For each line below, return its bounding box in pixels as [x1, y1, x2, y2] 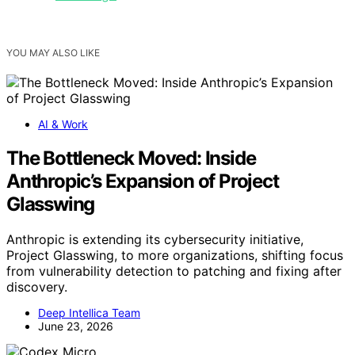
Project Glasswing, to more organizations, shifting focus [6, 246, 343, 263]
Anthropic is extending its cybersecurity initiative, [6, 231, 303, 247]
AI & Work [38, 117, 88, 132]
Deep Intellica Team [38, 305, 140, 319]
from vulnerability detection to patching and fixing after [6, 262, 342, 279]
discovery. [6, 278, 67, 295]
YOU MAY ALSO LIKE [6, 47, 100, 59]
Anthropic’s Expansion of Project [6, 170, 279, 193]
